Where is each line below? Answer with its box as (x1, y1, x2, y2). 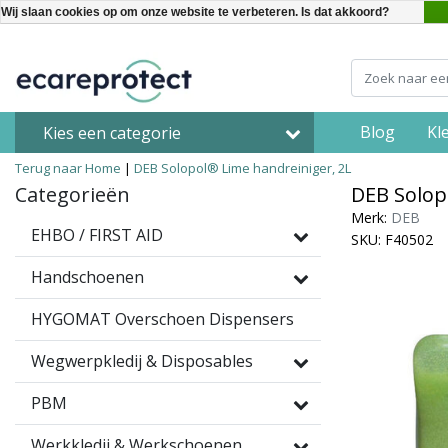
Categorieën (15, 181, 130, 208)
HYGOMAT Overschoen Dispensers (31, 308, 294, 330)
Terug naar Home (15, 159, 121, 177)
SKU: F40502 (351, 230, 433, 249)
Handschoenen (31, 266, 144, 288)
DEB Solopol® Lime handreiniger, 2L (134, 159, 351, 177)
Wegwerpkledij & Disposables (31, 350, 253, 372)
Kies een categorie (43, 121, 181, 144)
